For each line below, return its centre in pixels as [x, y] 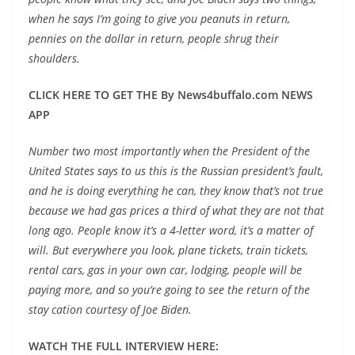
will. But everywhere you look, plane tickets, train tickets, [168, 250]
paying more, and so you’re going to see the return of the [169, 290]
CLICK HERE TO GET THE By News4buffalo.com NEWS [171, 95]
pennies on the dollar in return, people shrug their [154, 38]
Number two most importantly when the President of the [169, 151]
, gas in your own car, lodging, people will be [192, 270]
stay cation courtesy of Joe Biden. [110, 309]
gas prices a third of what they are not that [217, 210]
